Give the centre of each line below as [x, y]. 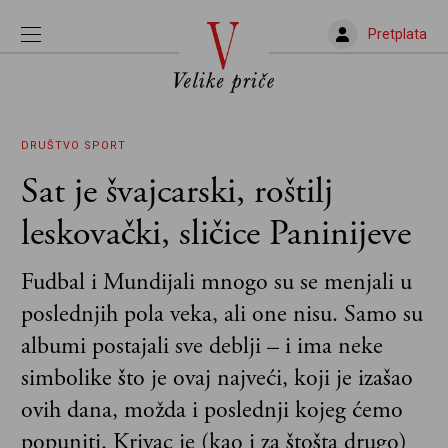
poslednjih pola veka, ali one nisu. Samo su [222, 314]
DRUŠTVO [50, 145]
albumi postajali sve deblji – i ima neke [202, 346]
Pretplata [397, 33]
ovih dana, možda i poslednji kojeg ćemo [212, 410]
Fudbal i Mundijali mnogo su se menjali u [216, 282]
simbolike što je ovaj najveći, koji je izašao [217, 378]
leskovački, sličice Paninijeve [216, 234]
